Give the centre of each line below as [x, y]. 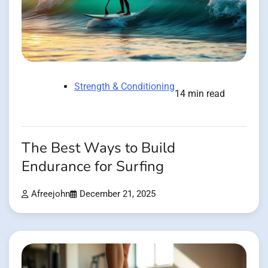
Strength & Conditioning [124, 87]
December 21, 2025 [118, 194]
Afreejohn [51, 194]
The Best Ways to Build [98, 148]
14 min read [200, 94]
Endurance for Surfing [93, 167]
